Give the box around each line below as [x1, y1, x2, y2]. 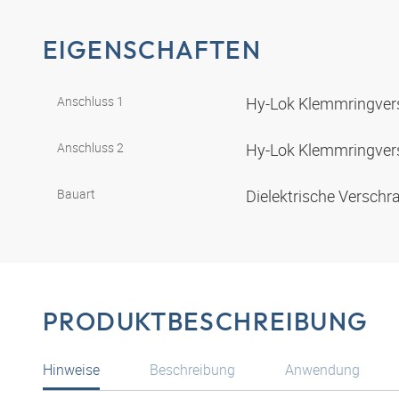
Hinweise [43, 360, 100, 380]
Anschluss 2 [57, 138, 124, 156]
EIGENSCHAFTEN [43, 34, 261, 65]
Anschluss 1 [57, 92, 124, 110]
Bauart [57, 184, 95, 202]
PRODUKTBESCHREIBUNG [43, 305, 369, 337]
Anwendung [285, 360, 360, 380]
